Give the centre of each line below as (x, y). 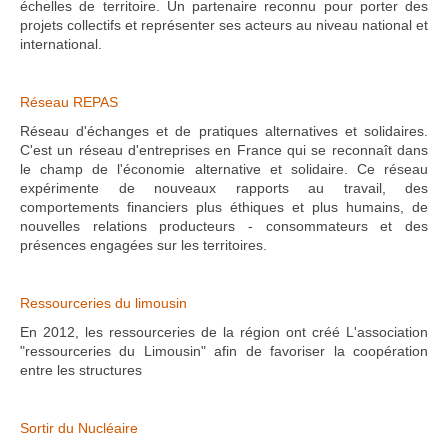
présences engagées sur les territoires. (143, 245)
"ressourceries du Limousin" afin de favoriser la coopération (224, 351)
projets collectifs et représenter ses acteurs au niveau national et (224, 25)
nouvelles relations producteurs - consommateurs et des (224, 226)
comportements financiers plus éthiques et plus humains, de (224, 207)
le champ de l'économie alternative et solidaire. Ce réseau (224, 169)
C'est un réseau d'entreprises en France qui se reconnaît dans (224, 150)
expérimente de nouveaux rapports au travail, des (224, 188)
